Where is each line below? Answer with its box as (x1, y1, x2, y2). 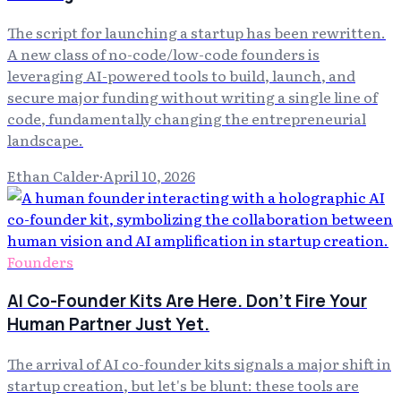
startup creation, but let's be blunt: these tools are (7, 373, 359, 396)
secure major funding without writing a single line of (7, 86, 378, 108)
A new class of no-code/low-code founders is (7, 43, 320, 65)
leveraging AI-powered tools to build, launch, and (7, 64, 355, 87)
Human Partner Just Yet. (7, 311, 209, 336)
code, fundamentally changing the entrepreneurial (7, 107, 366, 130)
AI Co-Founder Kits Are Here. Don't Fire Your (7, 288, 367, 312)
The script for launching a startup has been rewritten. (7, 21, 386, 44)
